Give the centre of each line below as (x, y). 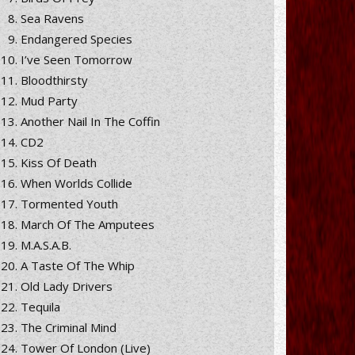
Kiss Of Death (59, 162)
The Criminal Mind (69, 327)
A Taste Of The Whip (78, 265)
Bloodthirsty (54, 80)
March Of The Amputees (88, 224)
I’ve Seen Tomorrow (76, 59)
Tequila (40, 306)
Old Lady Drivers (67, 286)
